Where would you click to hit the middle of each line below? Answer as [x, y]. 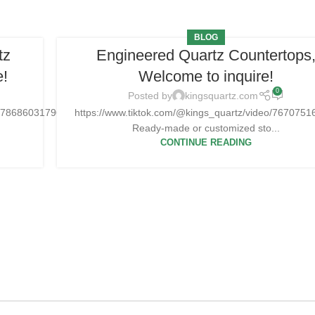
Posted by [150, 96]
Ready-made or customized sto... [206, 128]
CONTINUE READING [206, 142]
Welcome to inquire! [206, 77]
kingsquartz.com [221, 96]
